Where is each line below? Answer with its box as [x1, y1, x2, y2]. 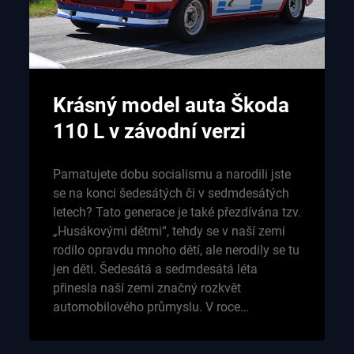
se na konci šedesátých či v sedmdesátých [52, 186, 289, 201]
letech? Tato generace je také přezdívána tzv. [52, 205, 301, 220]
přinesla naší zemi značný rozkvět [52, 281, 241, 296]
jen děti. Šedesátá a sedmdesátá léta [52, 262, 258, 277]
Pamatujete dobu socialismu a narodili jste [52, 167, 291, 183]
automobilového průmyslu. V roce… [52, 299, 249, 315]
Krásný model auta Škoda [52, 93, 289, 118]
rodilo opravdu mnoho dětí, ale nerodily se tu [52, 243, 299, 258]
